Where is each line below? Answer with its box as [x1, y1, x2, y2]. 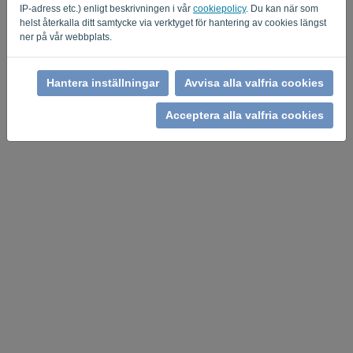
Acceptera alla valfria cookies [165, 109, 324, 121]
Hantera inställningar [46, 76, 159, 89]
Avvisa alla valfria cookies [184, 76, 324, 89]
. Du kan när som [246, 3, 318, 14]
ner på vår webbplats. [20, 32, 112, 43]
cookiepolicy [193, 3, 246, 14]
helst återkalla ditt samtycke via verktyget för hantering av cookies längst [20, 17, 326, 28]
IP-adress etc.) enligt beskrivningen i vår [20, 3, 193, 14]
